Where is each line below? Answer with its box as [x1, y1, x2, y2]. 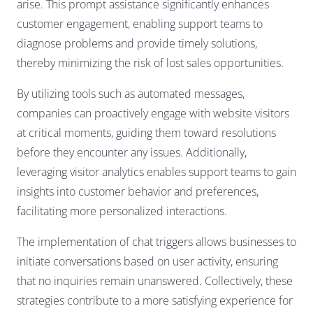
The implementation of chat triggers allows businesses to [17, 234, 296, 250]
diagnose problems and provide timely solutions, [17, 36, 257, 52]
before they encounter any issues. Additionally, [17, 145, 247, 161]
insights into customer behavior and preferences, [17, 184, 259, 200]
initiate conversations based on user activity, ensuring [17, 254, 278, 270]
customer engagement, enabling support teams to [17, 16, 263, 32]
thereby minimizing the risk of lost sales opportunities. [17, 55, 284, 71]
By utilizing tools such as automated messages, [17, 86, 245, 102]
